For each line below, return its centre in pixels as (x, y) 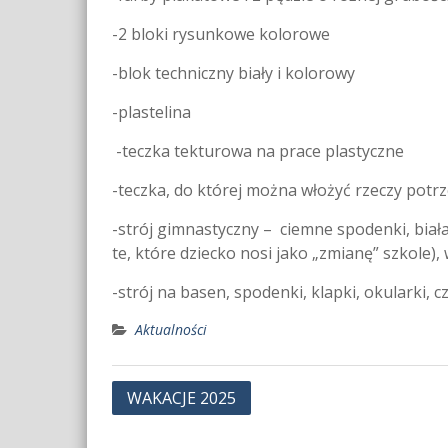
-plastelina (151, 112)
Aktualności (171, 330)
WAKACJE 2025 (181, 398)
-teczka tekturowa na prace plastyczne (258, 151)
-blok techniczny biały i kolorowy (233, 73)
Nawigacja (161, 395)
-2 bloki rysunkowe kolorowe (221, 34)
